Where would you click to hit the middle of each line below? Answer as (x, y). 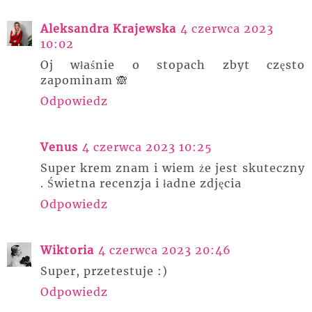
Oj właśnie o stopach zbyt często (173, 64)
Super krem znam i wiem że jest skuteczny (173, 167)
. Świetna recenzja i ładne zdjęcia (141, 183)
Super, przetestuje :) (104, 271)
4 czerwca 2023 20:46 (165, 250)
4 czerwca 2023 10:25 (147, 147)
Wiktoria (67, 250)
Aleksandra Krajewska (108, 28)
